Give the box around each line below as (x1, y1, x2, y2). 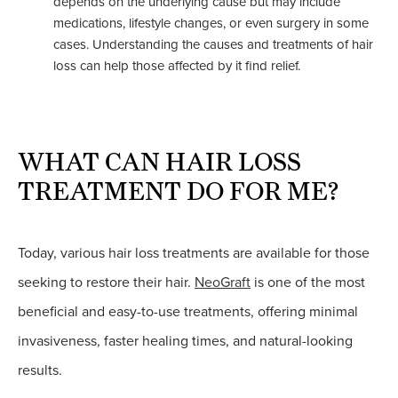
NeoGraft (195, 274, 251, 292)
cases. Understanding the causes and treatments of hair (53, 36, 373, 53)
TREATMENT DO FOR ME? (18, 175, 339, 206)
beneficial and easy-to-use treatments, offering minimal (18, 303, 358, 322)
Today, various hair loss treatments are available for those (18, 244, 370, 263)
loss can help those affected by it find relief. (53, 58, 300, 75)
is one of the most (251, 274, 365, 292)
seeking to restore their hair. (18, 274, 195, 292)
